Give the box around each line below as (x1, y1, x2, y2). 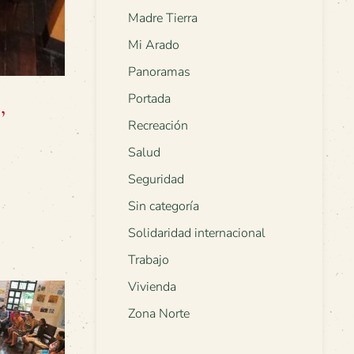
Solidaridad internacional (128, 224, 265, 243)
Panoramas (128, 63, 190, 81)
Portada (128, 90, 171, 108)
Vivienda (128, 278, 176, 296)
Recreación (128, 117, 188, 135)
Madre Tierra (128, 9, 198, 28)
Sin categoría (128, 198, 199, 216)
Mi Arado (128, 36, 179, 55)
